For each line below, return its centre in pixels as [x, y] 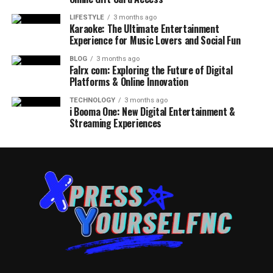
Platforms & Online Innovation [129, 82]
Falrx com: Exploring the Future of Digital [151, 70]
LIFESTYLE [87, 17]
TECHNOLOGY [92, 100]
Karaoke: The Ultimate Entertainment [144, 29]
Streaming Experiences [115, 123]
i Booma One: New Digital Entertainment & [152, 112]
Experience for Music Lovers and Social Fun [155, 40]
